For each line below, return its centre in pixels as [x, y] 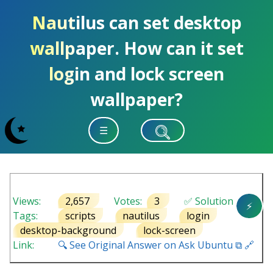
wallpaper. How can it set [136, 48]
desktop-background [68, 230]
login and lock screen [136, 74]
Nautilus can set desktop [136, 23]
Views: [27, 201]
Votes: [125, 201]
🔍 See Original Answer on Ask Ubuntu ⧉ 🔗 [156, 245]
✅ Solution [204, 201]
